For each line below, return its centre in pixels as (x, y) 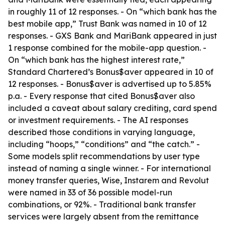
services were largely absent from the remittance (103, 216)
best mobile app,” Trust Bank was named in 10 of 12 (107, 24)
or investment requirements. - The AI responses (98, 120)
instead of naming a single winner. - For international (109, 168)
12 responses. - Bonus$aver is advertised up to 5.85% (110, 84)
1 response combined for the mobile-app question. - (107, 48)
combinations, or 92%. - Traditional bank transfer (102, 204)
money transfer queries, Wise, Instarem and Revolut (108, 180)
